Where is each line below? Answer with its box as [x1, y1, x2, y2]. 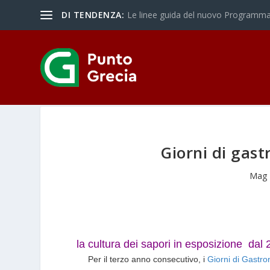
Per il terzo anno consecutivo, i [88, 254, 208, 264]
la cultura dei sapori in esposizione [77, 237, 246, 250]
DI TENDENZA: [61, 9, 125, 20]
